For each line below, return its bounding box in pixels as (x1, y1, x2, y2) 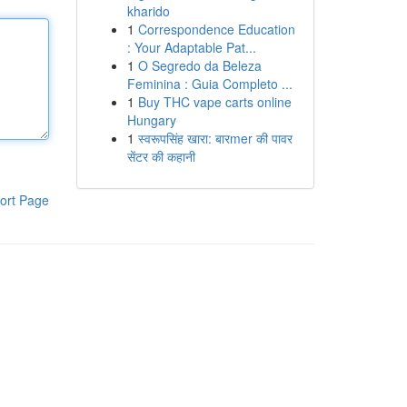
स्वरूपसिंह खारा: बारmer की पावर (137, 129, 293, 147)
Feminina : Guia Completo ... (126, 74, 293, 93)
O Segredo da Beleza (137, 56, 262, 74)
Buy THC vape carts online (137, 93, 292, 111)
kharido (126, 2, 170, 20)
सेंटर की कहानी (126, 147, 195, 165)
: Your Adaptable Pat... (126, 38, 256, 56)
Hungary (126, 111, 176, 129)
